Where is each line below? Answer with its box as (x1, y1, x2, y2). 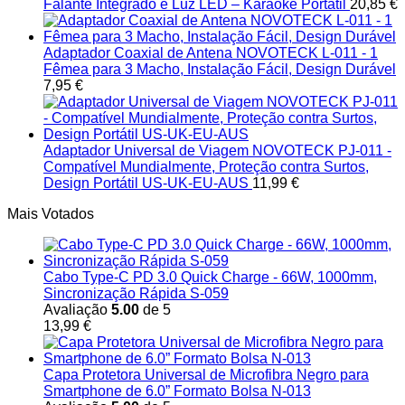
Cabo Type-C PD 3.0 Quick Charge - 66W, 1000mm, (43, 269, 377, 286)
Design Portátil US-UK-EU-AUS (43, 175, 249, 192)
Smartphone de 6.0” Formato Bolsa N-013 (43, 383, 311, 400)
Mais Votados (7, 206, 94, 222)
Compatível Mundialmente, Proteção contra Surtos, (43, 159, 369, 175)
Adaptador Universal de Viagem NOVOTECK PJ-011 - (43, 143, 391, 159)
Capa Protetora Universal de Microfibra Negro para (43, 367, 369, 383)
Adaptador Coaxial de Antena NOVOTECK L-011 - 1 (43, 45, 378, 61)
